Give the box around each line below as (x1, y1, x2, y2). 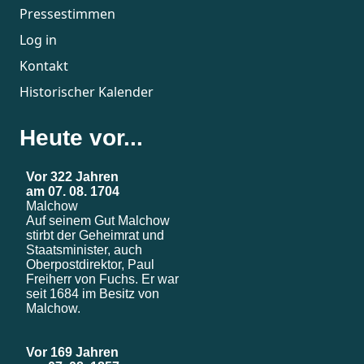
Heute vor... (19, 124, 143, 150)
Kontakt (19, 56, 68, 75)
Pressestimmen (19, 4, 115, 23)
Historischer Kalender (19, 82, 154, 101)
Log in (19, 30, 57, 49)
